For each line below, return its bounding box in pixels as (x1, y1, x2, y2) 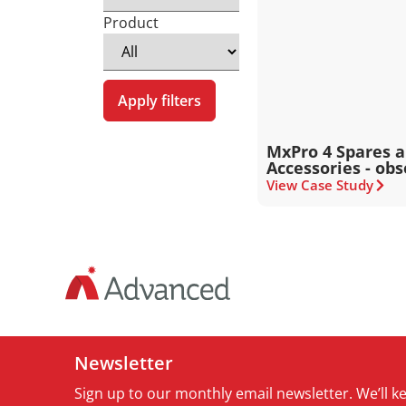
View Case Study (266, 176, 374, 194)
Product (103, 13, 159, 33)
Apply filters (118, 91, 201, 111)
